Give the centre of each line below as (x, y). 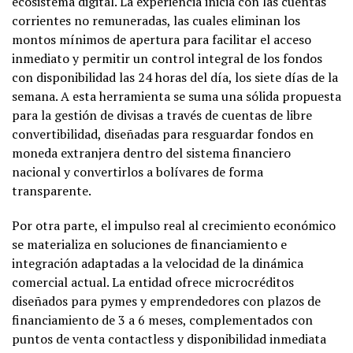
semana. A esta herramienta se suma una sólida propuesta (176, 96)
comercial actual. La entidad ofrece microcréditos (153, 282)
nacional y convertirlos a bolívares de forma (137, 171)
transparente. (53, 190)
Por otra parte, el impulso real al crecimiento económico (174, 225)
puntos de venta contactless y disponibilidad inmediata (169, 338)
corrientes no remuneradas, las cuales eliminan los (156, 20)
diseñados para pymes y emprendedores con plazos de (166, 301)
